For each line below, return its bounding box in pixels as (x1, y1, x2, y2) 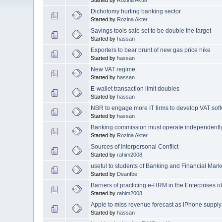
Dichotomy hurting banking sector (91, 7, 181, 15)
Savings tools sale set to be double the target (91, 27, 212, 34)
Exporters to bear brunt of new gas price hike (91, 46, 211, 54)
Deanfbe (117, 170, 138, 177)
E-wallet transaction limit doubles (91, 85, 180, 92)
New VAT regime (91, 65, 136, 73)
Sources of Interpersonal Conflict (91, 143, 179, 150)
